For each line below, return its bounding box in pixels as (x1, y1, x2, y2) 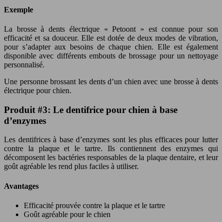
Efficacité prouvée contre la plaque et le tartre (24, 201, 165, 210)
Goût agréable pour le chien (24, 210, 111, 219)
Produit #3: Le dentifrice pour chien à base (4, 104, 177, 115)
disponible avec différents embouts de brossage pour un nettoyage (4, 51, 218, 60)
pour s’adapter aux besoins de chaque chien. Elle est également (4, 42, 218, 51)
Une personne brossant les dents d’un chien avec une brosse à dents (4, 77, 218, 86)
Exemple (4, 5, 33, 14)
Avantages (4, 181, 39, 190)
